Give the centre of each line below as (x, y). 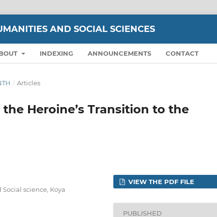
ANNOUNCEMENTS (119, 53)
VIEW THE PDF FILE (161, 181)
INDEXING (56, 53)
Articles (28, 83)
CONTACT (182, 53)
